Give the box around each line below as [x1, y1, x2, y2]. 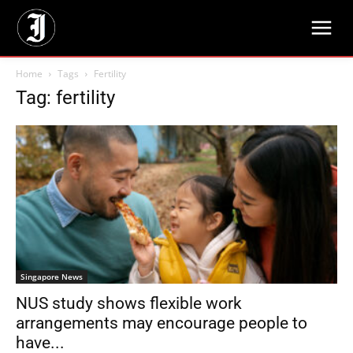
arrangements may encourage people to [16, 314, 307, 333]
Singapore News [20, 271, 83, 283]
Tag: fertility [16, 87, 115, 109]
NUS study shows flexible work [16, 294, 242, 314]
